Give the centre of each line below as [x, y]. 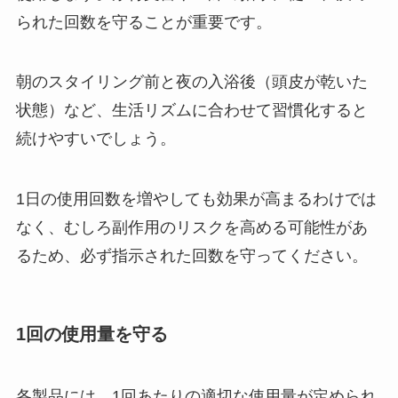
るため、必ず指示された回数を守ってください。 [191, 256]
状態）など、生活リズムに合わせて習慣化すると [191, 111]
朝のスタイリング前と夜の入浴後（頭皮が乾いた [191, 82]
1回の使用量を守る [92, 334]
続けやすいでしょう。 [96, 139]
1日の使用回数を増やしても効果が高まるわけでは [196, 199]
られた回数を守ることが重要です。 [143, 22]
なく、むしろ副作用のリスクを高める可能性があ [191, 228]
